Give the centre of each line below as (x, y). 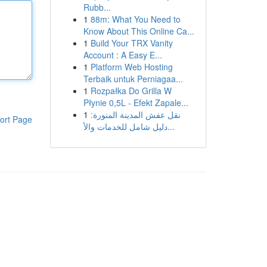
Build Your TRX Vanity (131, 43)
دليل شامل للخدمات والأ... (171, 126)
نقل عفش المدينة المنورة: (135, 114)
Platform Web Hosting (131, 67)
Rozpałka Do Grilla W (131, 91)
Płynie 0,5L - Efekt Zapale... (136, 103)
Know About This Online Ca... (139, 31)
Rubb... (97, 7)
